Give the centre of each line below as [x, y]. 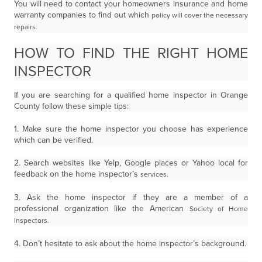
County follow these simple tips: [71, 106]
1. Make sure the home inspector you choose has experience [131, 129]
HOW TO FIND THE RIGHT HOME [131, 53]
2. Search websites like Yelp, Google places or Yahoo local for [131, 163]
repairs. [26, 27]
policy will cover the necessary [200, 15]
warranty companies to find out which [83, 15]
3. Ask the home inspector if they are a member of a [131, 197]
